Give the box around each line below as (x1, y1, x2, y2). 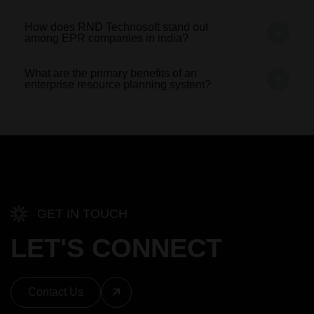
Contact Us (28, 285, 83, 298)
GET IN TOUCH (37, 206, 128, 221)
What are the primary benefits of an (25, 67, 197, 79)
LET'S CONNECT (11, 233, 222, 263)
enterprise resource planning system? (25, 78, 211, 90)
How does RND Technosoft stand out (25, 20, 208, 33)
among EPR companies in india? (25, 32, 189, 44)
